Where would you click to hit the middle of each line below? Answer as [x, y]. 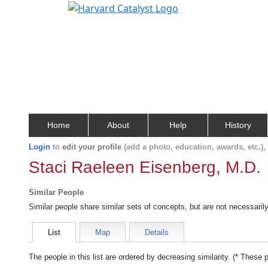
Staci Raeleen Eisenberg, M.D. [145, 167]
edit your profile [92, 147]
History [238, 125]
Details [157, 232]
